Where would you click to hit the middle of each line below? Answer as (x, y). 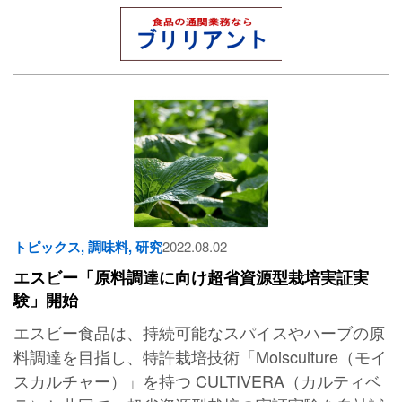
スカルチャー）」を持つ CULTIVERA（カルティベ (197, 381)
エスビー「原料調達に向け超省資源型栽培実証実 (191, 278)
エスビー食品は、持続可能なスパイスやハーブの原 (199, 332)
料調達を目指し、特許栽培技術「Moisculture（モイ (200, 357)
